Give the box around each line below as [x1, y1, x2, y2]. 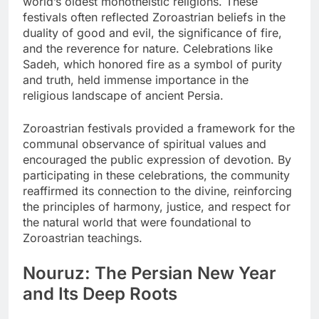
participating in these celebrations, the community [23, 168, 290, 183]
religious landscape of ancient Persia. [23, 88, 224, 103]
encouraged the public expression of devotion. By [23, 152, 291, 167]
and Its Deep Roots [23, 283, 177, 305]
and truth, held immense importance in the [23, 73, 249, 88]
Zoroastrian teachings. [23, 231, 142, 246]
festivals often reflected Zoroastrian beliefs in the [23, 10, 286, 25]
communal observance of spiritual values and [23, 137, 266, 152]
